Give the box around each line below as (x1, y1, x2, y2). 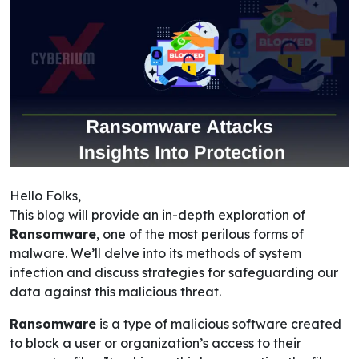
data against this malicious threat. (10, 283, 221, 300)
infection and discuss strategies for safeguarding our (10, 264, 338, 280)
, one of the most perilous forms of (96, 225, 304, 242)
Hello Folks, (10, 187, 81, 204)
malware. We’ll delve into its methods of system (10, 244, 301, 261)
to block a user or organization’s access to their (10, 334, 301, 351)
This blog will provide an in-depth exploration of (10, 206, 305, 223)
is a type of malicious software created (96, 315, 341, 332)
